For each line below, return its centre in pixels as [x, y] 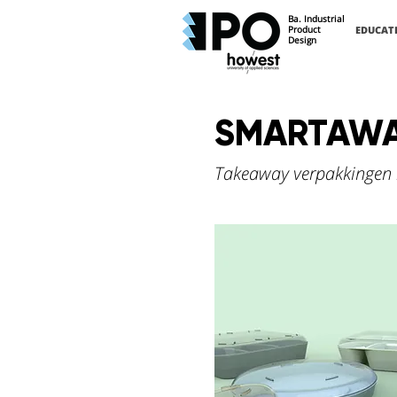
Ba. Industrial [318, 19]
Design [302, 40]
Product [304, 29]
